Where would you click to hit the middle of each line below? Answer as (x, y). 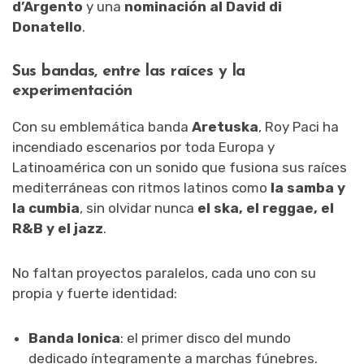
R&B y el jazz (58, 228)
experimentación (72, 91)
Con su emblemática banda (102, 126)
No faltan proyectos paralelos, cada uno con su (164, 273)
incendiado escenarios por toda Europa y (143, 147)
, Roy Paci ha (299, 126)
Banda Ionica (74, 338)
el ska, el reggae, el (266, 208)
